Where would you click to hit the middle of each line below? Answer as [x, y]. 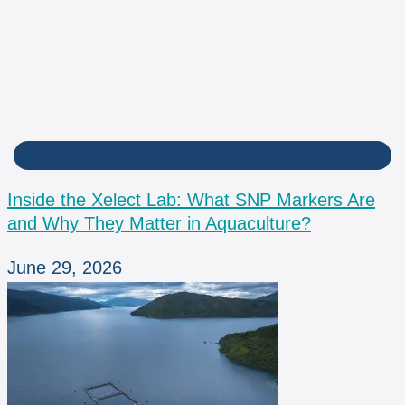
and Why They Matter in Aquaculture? [159, 224]
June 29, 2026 [65, 268]
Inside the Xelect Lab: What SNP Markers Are [191, 200]
